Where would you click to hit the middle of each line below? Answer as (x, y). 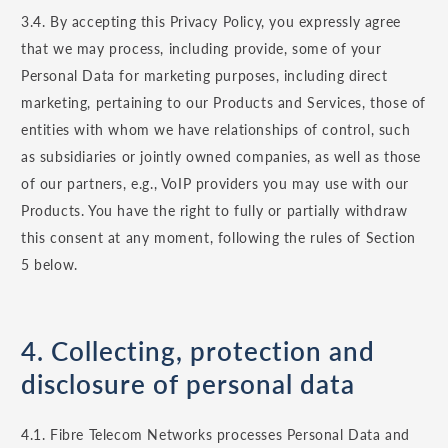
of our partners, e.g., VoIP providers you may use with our (215, 184)
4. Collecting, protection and (198, 351)
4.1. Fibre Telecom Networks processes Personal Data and (216, 435)
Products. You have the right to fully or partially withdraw (214, 211)
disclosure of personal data (188, 384)
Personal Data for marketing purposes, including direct (204, 76)
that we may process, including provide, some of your (201, 49)
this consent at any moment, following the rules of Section (218, 238)
